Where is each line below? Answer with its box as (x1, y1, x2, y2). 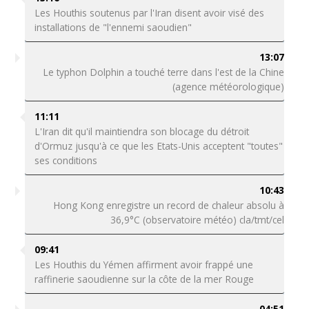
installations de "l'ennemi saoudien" (34, 21, 192, 34)
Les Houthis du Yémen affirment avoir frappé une (34, 258, 253, 271)
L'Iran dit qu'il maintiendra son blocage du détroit (34, 125, 249, 138)
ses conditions (34, 154, 97, 167)
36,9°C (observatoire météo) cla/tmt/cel (110, 213, 285, 226)
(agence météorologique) (172, 80, 285, 93)
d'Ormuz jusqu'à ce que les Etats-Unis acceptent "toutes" (34, 139, 283, 152)
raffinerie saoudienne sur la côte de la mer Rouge (34, 272, 257, 286)
